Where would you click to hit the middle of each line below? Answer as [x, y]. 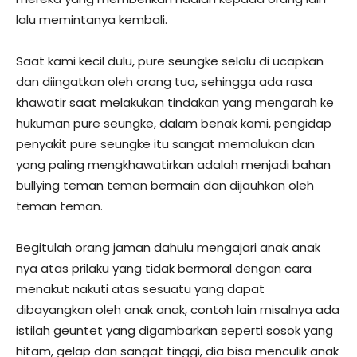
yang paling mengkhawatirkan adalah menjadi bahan [173, 164]
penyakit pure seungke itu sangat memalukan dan [165, 143]
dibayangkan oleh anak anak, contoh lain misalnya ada [178, 309]
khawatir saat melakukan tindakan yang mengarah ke [175, 102]
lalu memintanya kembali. [92, 19]
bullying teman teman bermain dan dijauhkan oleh [165, 185]
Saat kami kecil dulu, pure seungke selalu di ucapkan [170, 61]
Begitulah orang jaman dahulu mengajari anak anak [168, 247]
